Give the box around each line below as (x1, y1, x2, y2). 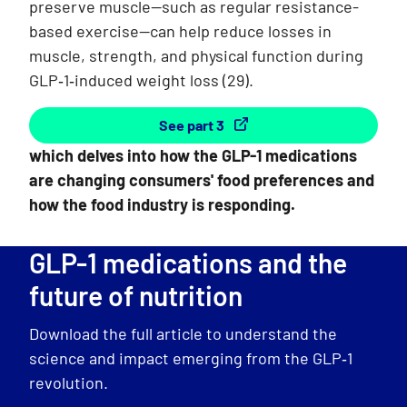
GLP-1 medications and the (29, 245, 347, 279)
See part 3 (159, 115, 227, 134)
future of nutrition (29, 278, 243, 312)
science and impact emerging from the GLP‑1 (29, 347, 352, 368)
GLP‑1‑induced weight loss (29, 69, 223, 90)
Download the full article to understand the (29, 323, 337, 343)
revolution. (29, 372, 108, 392)
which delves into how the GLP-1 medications (29, 144, 357, 165)
